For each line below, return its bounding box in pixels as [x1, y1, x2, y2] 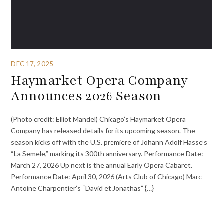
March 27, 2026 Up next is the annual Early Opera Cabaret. [11, 160, 193, 169]
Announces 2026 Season [11, 87, 162, 105]
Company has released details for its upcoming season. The [11, 126, 196, 135]
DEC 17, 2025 [11, 59, 53, 68]
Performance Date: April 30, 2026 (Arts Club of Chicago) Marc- [11, 172, 205, 181]
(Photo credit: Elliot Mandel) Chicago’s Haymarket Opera [11, 114, 186, 123]
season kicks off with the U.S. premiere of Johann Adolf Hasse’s [11, 137, 208, 146]
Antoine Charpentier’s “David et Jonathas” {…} [11, 183, 154, 192]
